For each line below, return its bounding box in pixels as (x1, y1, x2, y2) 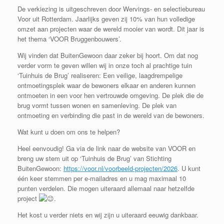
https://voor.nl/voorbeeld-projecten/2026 (63, 163, 177, 173)
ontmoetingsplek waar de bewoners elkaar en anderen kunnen (17, 80, 195, 90)
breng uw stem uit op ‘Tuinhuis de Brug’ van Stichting (17, 153, 171, 163)
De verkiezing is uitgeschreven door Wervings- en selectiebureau (17, 4, 205, 14)
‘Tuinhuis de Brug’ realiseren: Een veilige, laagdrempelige (17, 70, 182, 80)
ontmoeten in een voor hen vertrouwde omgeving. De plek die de (17, 90, 203, 100)
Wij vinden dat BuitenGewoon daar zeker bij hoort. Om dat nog (17, 50, 198, 60)
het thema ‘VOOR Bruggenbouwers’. (17, 34, 121, 44)
